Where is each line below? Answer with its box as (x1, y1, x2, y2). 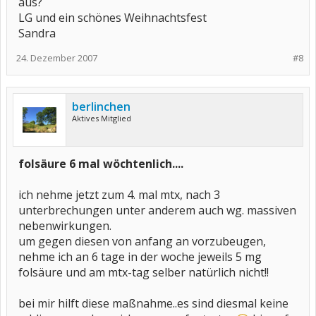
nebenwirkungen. (18, 218, 111, 233)
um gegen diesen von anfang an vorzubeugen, (18, 233, 266, 249)
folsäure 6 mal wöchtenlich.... (18, 156, 183, 171)
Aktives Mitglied (72, 113, 131, 123)
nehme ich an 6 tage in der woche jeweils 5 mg (18, 249, 262, 265)
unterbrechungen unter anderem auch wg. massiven (18, 202, 296, 218)
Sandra (18, 25, 56, 41)
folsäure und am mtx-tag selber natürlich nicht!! (18, 265, 269, 280)
